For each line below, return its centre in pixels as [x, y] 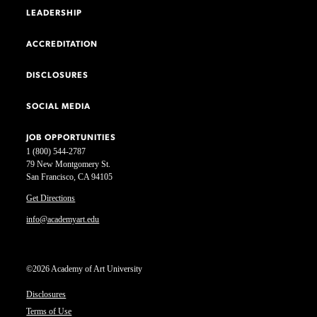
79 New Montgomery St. [69, 164]
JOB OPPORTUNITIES [71, 138]
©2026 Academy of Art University [85, 269]
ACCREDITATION [62, 45]
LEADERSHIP [54, 13]
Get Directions [51, 198]
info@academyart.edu [63, 219]
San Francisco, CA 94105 [70, 177]
